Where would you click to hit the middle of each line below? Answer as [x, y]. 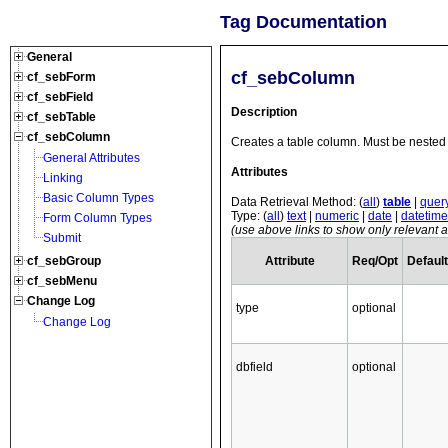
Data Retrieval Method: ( [297, 201]
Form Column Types [97, 218]
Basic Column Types [98, 198]
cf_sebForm [61, 77]
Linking [63, 178]
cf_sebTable [61, 117]
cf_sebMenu [62, 281]
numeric [337, 215]
